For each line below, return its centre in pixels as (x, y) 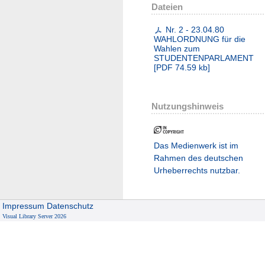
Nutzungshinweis (188, 106)
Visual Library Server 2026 (35, 216)
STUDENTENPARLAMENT (204, 58)
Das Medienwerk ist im (196, 146)
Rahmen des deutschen (198, 158)
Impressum (24, 206)
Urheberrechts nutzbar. (197, 171)
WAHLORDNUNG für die (200, 39)
